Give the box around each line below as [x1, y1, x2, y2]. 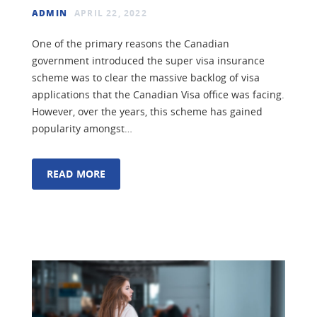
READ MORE [47, 166, 106, 180]
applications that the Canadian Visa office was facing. [32, 87, 284, 101]
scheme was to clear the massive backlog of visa [32, 70, 260, 84]
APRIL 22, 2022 [74, 6, 147, 19]
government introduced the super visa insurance [32, 53, 265, 67]
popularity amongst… [32, 121, 132, 135]
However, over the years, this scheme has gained [32, 104, 263, 118]
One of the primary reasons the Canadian [32, 36, 229, 50]
